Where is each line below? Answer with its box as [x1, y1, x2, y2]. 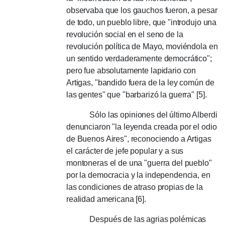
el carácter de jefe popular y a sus [66, 147, 184, 155]
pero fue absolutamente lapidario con [66, 66, 196, 75]
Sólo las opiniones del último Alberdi [66, 110, 217, 119]
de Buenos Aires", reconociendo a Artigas [66, 135, 211, 143]
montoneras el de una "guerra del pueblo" [66, 159, 212, 167]
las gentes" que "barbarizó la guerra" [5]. [66, 90, 207, 99]
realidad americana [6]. [66, 195, 146, 203]
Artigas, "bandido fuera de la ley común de [66, 78, 214, 87]
